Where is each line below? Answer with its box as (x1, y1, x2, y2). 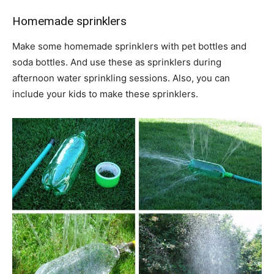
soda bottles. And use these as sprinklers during (12, 56, 221, 68)
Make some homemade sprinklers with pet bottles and (12, 40, 246, 52)
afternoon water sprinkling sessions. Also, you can (12, 72, 230, 84)
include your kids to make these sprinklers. (12, 87, 198, 100)
